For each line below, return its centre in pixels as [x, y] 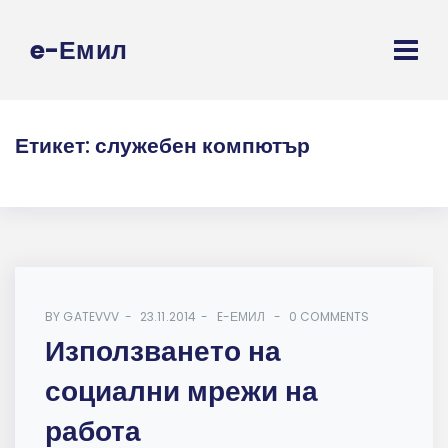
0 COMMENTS [329, 317]
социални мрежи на [181, 392]
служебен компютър [202, 146]
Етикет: [55, 146]
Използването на [163, 352]
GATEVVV [91, 317]
